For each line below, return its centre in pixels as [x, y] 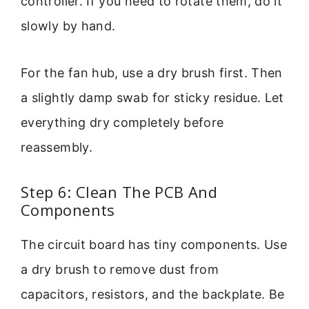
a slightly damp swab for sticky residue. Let [152, 98]
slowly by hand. [68, 26]
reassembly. [57, 148]
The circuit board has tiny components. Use [154, 244]
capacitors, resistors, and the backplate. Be [153, 294]
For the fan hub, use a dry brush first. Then [152, 73]
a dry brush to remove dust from [120, 269]
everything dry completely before [122, 123]
